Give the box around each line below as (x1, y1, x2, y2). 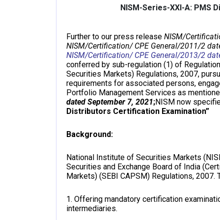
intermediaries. (66, 204, 117, 213)
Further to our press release (66, 32, 164, 41)
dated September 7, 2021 (66, 97, 153, 107)
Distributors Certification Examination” (66, 107, 209, 116)
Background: (66, 130, 113, 139)
